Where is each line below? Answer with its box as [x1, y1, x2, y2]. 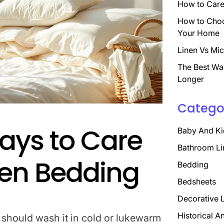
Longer [177, 74, 204, 84]
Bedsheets [177, 176, 216, 186]
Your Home [177, 28, 219, 38]
